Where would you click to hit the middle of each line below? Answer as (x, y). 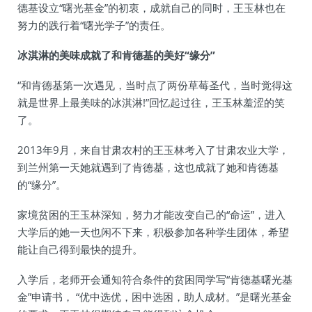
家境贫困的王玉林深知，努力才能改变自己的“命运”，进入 (151, 214)
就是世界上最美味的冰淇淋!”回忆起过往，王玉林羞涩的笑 (151, 102)
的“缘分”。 (42, 185)
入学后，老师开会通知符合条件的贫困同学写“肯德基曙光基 (155, 279)
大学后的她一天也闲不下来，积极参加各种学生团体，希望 (153, 232)
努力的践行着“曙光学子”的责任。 (94, 25)
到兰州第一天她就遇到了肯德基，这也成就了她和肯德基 (148, 167)
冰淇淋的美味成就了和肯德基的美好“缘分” (116, 55)
